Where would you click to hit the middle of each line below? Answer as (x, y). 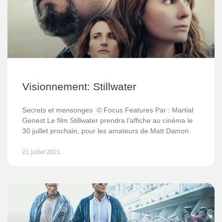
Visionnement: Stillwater (79, 86)
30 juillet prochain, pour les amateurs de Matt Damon (106, 131)
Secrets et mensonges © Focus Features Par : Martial (108, 110)
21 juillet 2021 (41, 152)
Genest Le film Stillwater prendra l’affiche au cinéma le (108, 120)
